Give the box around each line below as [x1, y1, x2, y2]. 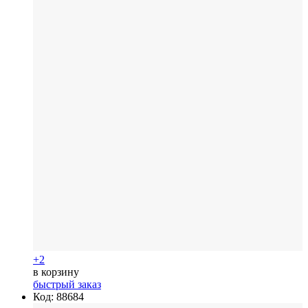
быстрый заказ [33, 278, 101, 290]
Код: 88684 [33, 290, 84, 302]
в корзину [33, 265, 79, 278]
